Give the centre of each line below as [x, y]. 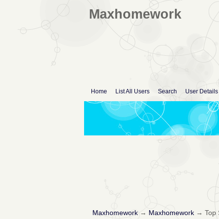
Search [167, 92]
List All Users [132, 92]
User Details [202, 92]
